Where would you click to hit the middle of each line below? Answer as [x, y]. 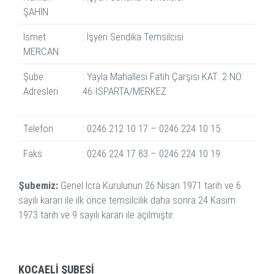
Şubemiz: [38, 186]
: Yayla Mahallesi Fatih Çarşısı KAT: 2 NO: [163, 77]
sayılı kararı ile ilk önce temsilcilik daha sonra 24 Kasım [127, 200]
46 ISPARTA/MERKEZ [124, 91]
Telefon [38, 129]
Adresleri [41, 91]
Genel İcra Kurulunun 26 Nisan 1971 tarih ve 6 [150, 186]
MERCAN [41, 52]
